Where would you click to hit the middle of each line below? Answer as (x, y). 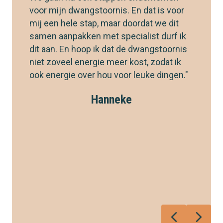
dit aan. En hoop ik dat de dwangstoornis (108, 49)
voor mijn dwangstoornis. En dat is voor (107, 10)
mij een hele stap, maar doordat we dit (104, 23)
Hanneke (111, 100)
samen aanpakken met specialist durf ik (108, 36)
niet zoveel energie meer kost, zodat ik (105, 62)
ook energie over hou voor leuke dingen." (109, 75)
